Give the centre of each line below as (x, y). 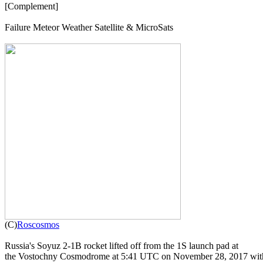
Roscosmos (38, 224)
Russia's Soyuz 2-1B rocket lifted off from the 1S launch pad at (122, 245)
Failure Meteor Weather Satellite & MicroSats (89, 27)
